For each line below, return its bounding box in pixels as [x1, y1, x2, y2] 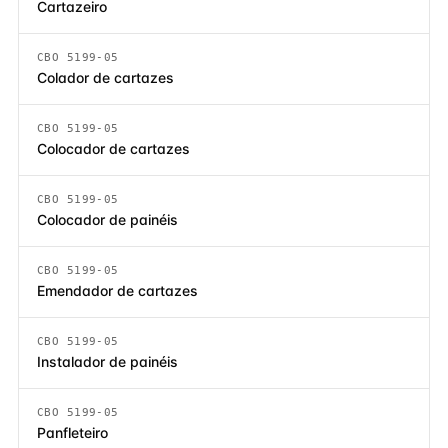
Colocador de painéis [37, 211, 178, 228]
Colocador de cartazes [37, 140, 190, 157]
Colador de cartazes [37, 69, 174, 86]
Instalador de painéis [37, 353, 178, 370]
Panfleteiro [37, 424, 108, 441]
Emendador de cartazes [37, 282, 198, 299]
